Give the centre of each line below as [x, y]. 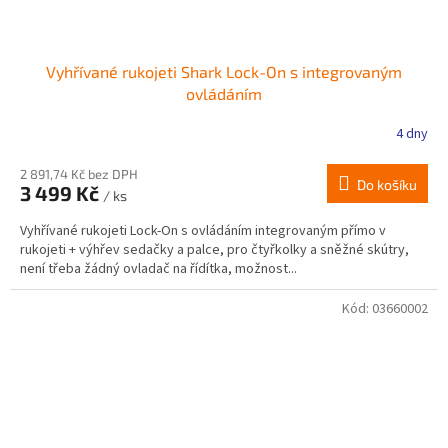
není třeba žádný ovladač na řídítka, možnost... [158, 268]
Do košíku [387, 184]
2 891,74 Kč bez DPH [79, 173]
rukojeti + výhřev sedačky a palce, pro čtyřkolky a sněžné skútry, [214, 249]
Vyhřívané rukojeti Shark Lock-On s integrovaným [224, 71]
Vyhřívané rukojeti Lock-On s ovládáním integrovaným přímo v [203, 230]
